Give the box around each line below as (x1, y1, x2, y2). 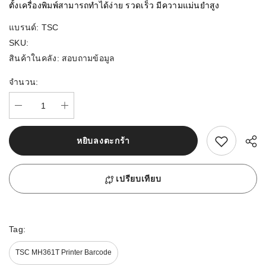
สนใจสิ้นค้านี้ (214, 135, 261, 145)
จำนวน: (9, 77, 39, 87)
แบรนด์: (9, 23, 39, 33)
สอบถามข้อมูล (61, 53, 115, 64)
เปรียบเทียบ (116, 174, 161, 184)
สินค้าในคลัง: (9, 53, 59, 64)
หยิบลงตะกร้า (77, 136, 130, 146)
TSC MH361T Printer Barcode (15, 248, 112, 257)
